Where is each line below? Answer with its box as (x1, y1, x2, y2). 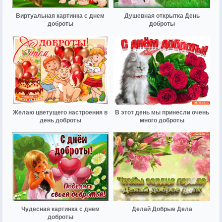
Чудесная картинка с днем (21, 206, 100, 213)
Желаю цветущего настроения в (13, 109, 108, 116)
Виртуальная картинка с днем (16, 12, 105, 19)
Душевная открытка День (124, 12, 200, 19)
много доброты (139, 116, 184, 124)
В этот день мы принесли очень (114, 109, 209, 116)
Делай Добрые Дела (131, 206, 192, 213)
